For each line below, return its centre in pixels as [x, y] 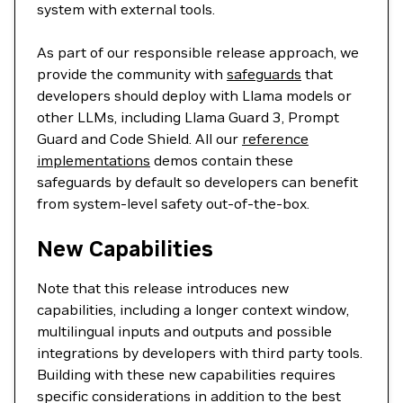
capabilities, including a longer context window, [193, 309]
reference [275, 139]
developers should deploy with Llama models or [194, 95]
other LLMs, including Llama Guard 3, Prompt [188, 117]
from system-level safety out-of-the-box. [173, 203]
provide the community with [132, 74]
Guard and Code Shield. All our [139, 139]
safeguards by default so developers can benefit [197, 182]
